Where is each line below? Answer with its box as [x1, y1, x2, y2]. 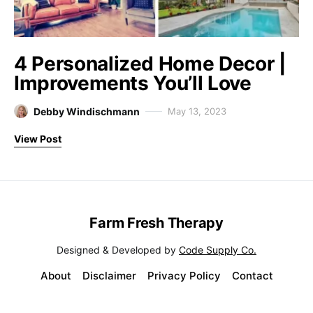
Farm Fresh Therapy [89, 214, 224, 231]
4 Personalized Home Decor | [14, 51, 286, 75]
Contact [231, 268, 273, 282]
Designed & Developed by [57, 243, 179, 256]
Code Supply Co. [179, 243, 256, 256]
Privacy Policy [147, 268, 221, 282]
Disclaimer [82, 268, 136, 282]
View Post [14, 132, 61, 145]
